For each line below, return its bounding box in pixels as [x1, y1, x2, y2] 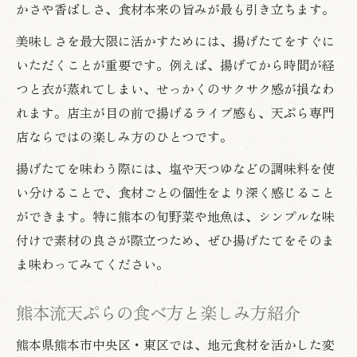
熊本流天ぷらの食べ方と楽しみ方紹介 [16, 299, 300, 324]
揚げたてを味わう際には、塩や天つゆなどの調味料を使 [16, 158, 335, 178]
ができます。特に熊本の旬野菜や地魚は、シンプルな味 [16, 206, 335, 226]
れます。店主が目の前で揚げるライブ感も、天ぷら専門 [16, 102, 335, 122]
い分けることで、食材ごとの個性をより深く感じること [16, 182, 335, 202]
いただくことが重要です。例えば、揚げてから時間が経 [16, 54, 335, 74]
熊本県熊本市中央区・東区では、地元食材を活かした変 [16, 334, 335, 354]
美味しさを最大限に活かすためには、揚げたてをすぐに [16, 30, 335, 50]
